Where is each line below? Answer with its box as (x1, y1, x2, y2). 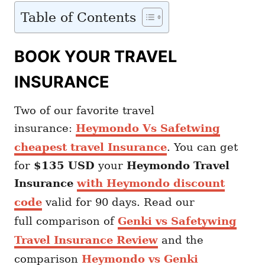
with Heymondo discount (77, 177, 225, 189)
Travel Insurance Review (14, 234, 158, 246)
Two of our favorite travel (14, 104, 154, 117)
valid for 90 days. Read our (42, 196, 195, 208)
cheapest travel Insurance (14, 141, 167, 153)
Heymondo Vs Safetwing (76, 122, 220, 134)
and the (158, 234, 203, 246)
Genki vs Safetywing (118, 215, 237, 227)
